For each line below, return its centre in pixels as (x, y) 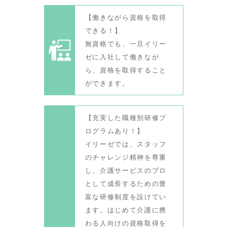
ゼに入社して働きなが (122, 56)
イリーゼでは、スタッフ (126, 144)
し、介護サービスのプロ (126, 170)
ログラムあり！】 (115, 130)
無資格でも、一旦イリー (126, 43)
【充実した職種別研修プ (126, 117)
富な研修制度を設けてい (126, 196)
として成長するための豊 (126, 183)
